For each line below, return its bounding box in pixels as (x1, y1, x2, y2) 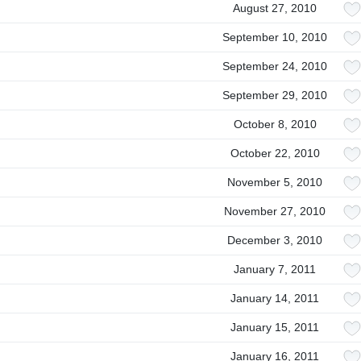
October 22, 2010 (230, 147, 320, 160)
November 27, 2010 (224, 205, 326, 218)
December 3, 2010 (227, 234, 322, 247)
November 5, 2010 (227, 176, 322, 189)
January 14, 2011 (230, 292, 319, 305)
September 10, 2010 (222, 31, 327, 44)
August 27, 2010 (233, 2, 317, 15)
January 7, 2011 (234, 263, 316, 276)
